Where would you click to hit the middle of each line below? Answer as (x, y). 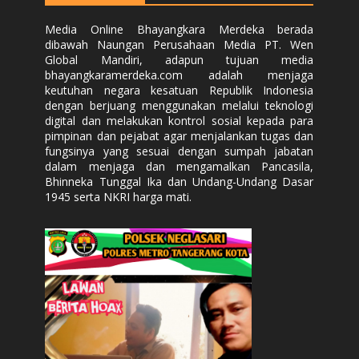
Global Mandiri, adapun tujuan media (179, 60)
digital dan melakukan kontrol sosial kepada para (179, 121)
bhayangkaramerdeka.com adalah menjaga (179, 75)
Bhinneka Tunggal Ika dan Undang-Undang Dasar (179, 182)
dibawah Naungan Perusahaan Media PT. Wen (179, 45)
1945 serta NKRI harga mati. (119, 197)
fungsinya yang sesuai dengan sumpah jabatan (179, 151)
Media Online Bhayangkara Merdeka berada (179, 30)
